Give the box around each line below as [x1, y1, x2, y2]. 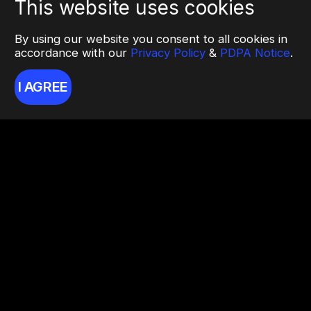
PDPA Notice [220, 45, 290, 60]
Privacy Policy [131, 45, 205, 60]
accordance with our [15, 45, 131, 60]
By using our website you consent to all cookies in [15, 31, 287, 46]
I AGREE [17, 78, 68, 95]
